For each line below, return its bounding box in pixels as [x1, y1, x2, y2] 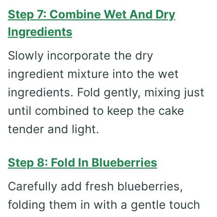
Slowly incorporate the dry [8, 48, 153, 62]
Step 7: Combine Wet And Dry [8, 7, 175, 21]
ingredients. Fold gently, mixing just [8, 85, 204, 99]
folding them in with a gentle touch [8, 197, 200, 212]
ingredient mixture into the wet [8, 66, 179, 81]
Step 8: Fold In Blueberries [8, 155, 157, 170]
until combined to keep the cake [8, 103, 184, 118]
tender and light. [8, 122, 99, 136]
